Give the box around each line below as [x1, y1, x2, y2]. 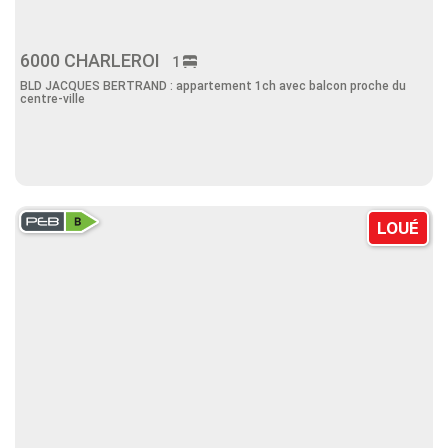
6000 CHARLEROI [20, 50, 172, 71]
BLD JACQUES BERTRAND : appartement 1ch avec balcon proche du [20, 79, 406, 93]
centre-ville [20, 92, 85, 106]
